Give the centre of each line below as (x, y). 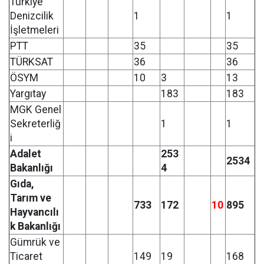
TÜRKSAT (32, 62)
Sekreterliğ (35, 124)
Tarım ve (31, 198)
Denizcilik (32, 16)
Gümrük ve (35, 242)
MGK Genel (36, 110)
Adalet (26, 154)
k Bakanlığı (35, 226)
